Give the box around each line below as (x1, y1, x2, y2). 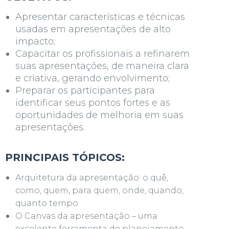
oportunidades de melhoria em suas (15, 109, 184, 121)
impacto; (15, 36, 55, 47)
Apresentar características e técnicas (15, 11, 185, 22)
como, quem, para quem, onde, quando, (15, 186, 184, 195)
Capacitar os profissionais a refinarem (15, 48, 190, 59)
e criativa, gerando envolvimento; (15, 73, 170, 84)
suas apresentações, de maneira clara (15, 60, 189, 72)
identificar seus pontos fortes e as (15, 97, 170, 108)
